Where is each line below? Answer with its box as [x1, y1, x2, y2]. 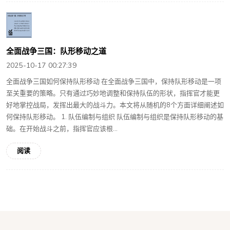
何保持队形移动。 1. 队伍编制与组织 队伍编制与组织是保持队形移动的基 [6, 112, 223, 122]
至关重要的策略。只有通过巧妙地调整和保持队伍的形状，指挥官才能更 [6, 89, 220, 99]
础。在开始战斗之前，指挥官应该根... [6, 124, 118, 134]
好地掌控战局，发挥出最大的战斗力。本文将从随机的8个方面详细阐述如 [6, 101, 224, 110]
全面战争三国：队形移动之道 [6, 46, 106, 57]
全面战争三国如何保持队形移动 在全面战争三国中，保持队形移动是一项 [6, 77, 221, 87]
